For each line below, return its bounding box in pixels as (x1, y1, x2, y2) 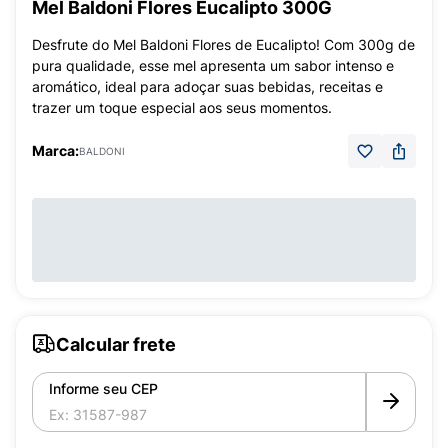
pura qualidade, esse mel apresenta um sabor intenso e (32, 57, 394, 74)
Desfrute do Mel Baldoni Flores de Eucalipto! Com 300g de (32, 36, 415, 53)
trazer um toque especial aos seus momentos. (32, 99, 332, 116)
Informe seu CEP (49, 380, 158, 397)
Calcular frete (56, 333, 176, 355)
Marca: (32, 142, 79, 159)
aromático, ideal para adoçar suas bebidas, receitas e (32, 78, 383, 95)
